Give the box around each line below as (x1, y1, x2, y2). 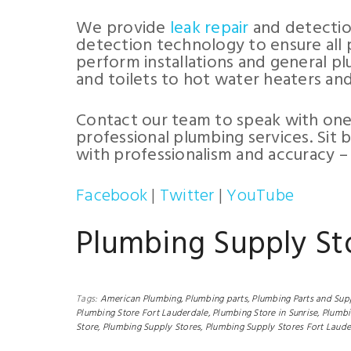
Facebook (76, 183, 147, 210)
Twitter (159, 183, 215, 210)
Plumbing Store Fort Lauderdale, (76, 306, 210, 321)
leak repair (169, 15, 249, 42)
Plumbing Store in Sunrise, (212, 306, 320, 321)
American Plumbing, (100, 291, 183, 307)
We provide (76, 15, 170, 42)
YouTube (226, 183, 294, 210)
